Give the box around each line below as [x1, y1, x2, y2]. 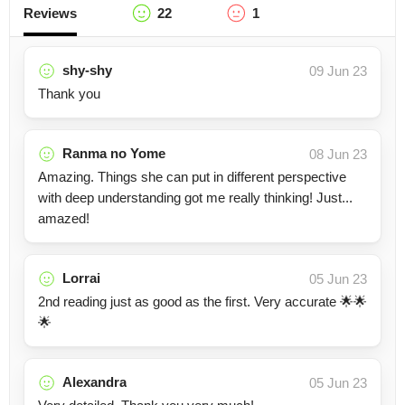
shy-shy [62, 62, 112, 78]
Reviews [24, 5, 77, 21]
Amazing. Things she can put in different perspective [38, 169, 346, 184]
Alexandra [62, 374, 127, 390]
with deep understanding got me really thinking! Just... [38, 190, 353, 205]
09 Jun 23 [309, 63, 367, 79]
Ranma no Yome [62, 146, 165, 161]
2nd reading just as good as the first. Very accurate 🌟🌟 [38, 294, 367, 309]
